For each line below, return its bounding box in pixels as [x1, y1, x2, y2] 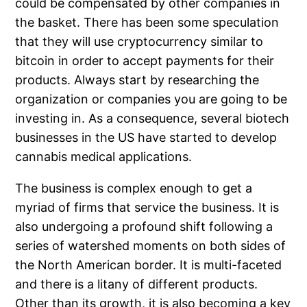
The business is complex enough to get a [15, 181, 253, 196]
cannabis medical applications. [15, 149, 193, 164]
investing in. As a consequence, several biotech [15, 111, 290, 126]
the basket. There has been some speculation [15, 15, 280, 30]
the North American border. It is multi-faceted [15, 258, 282, 273]
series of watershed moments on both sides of [15, 238, 286, 254]
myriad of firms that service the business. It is [15, 200, 280, 215]
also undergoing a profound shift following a [15, 219, 273, 234]
